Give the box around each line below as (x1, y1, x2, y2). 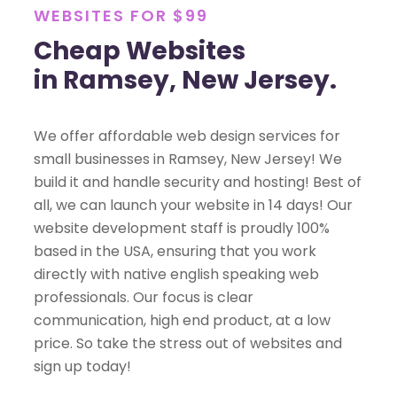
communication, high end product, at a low (34, 310, 331, 331)
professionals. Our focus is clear (34, 287, 253, 308)
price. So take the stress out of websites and (34, 333, 342, 354)
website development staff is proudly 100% (34, 218, 330, 239)
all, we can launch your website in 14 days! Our (34, 195, 353, 216)
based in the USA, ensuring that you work (34, 241, 316, 262)
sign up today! (34, 356, 131, 378)
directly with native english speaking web (34, 264, 319, 285)
